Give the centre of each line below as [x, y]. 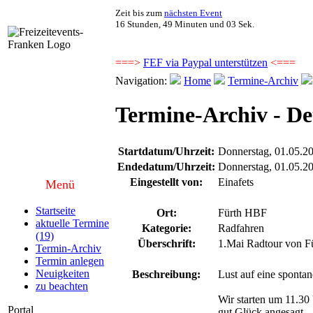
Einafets [236, 182]
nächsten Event [193, 13]
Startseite [56, 211]
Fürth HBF [242, 212]
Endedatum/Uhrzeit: [166, 166]
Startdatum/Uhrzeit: [166, 151]
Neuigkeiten [63, 274]
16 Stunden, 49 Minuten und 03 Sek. [185, 24]
